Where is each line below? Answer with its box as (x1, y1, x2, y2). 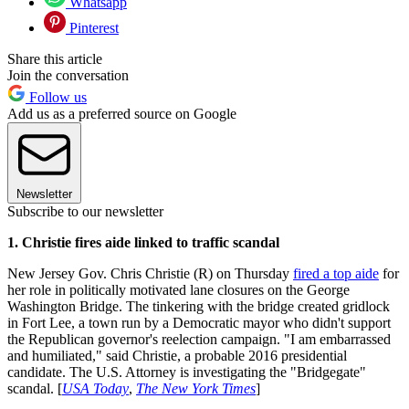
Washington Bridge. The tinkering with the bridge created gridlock (7, 299, 390, 315)
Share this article (7, 51, 102, 68)
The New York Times (136, 381, 256, 397)
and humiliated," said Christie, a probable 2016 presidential (7, 348, 347, 364)
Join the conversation (7, 68, 129, 84)
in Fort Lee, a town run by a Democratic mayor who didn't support (7, 315, 391, 331)
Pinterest (66, 20, 119, 37)
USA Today (62, 381, 129, 397)
